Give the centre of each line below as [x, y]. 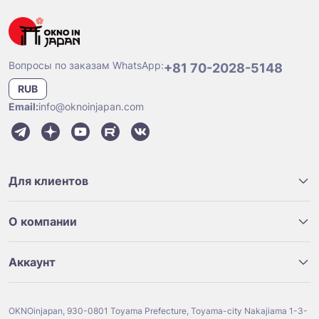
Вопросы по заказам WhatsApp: [86, 66]
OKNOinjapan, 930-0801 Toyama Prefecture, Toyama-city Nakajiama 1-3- [158, 311]
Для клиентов [48, 181]
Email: [23, 107]
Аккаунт [32, 262]
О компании [43, 222]
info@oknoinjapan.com [91, 107]
